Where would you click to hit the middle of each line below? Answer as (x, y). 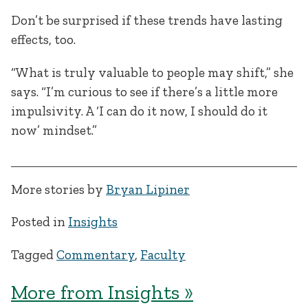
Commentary (96, 254)
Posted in (40, 222)
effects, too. (43, 40)
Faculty (163, 254)
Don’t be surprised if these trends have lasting (147, 21)
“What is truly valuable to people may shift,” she (152, 72)
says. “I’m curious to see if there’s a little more (144, 91)
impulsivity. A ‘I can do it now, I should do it (139, 111)
